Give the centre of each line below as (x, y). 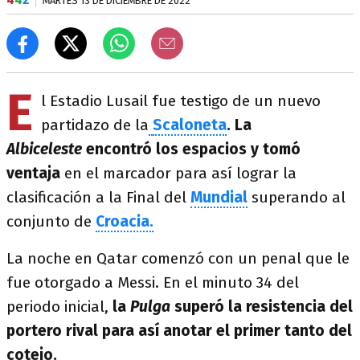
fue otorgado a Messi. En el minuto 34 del (153, 282)
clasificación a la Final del (98, 197)
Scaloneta (190, 125)
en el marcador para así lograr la (178, 173)
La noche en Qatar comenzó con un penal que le (178, 258)
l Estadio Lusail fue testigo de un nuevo (181, 101)
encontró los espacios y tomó (191, 149)
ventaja (33, 173)
